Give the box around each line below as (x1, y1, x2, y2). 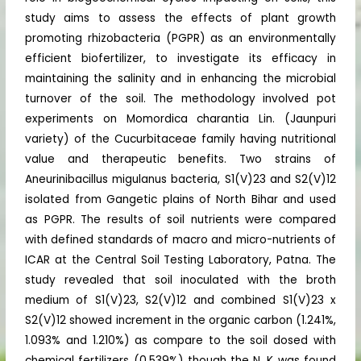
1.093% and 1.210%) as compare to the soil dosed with (25, 333, 336, 349)
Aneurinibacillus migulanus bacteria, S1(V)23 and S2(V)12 (25, 172, 336, 188)
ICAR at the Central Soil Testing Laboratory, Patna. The (25, 252, 336, 268)
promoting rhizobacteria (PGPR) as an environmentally (25, 31, 336, 47)
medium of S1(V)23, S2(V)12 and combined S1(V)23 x (25, 293, 336, 309)
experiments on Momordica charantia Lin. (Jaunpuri (25, 111, 336, 127)
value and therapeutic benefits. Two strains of (25, 151, 336, 168)
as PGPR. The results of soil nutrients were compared (25, 212, 336, 228)
